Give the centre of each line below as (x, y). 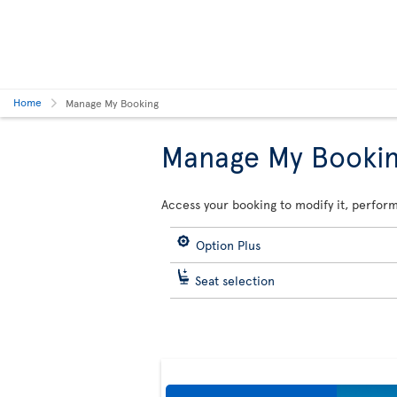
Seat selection (235, 280)
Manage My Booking (112, 103)
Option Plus (228, 245)
